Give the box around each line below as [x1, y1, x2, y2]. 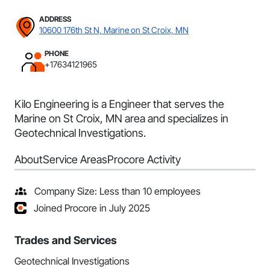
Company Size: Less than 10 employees [34, 185, 201, 197]
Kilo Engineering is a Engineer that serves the [14, 98, 224, 110]
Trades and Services [14, 234, 117, 246]
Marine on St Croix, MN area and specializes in [14, 112, 228, 125]
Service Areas [43, 153, 107, 166]
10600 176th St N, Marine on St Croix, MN [39, 25, 189, 35]
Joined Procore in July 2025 [34, 202, 150, 214]
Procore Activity [107, 153, 181, 166]
